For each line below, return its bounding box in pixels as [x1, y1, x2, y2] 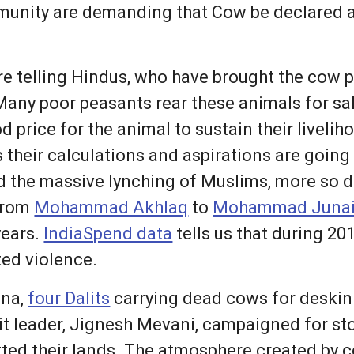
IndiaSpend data [43, 224, 173, 244]
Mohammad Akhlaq [34, 198, 189, 218]
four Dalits [28, 288, 111, 309]
